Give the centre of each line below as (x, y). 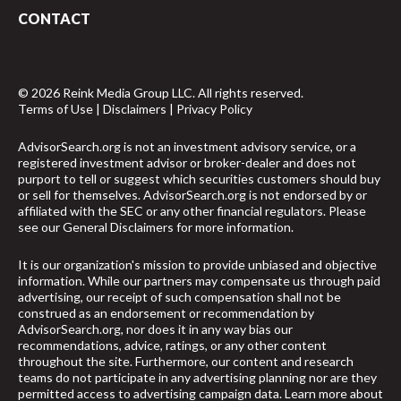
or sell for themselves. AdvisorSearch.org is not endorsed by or (192, 194)
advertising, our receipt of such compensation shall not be (179, 296)
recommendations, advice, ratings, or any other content (172, 345)
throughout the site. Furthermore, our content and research (186, 361)
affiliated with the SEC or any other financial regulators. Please (192, 210)
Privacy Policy (214, 108)
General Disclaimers (118, 226)
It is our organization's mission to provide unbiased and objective (197, 264)
